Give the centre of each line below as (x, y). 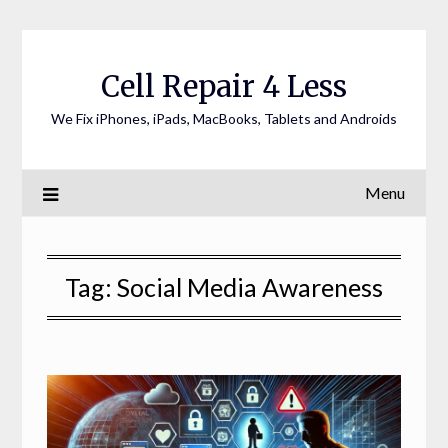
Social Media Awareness (250, 287)
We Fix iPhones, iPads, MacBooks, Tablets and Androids (224, 118)
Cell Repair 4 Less (224, 86)
